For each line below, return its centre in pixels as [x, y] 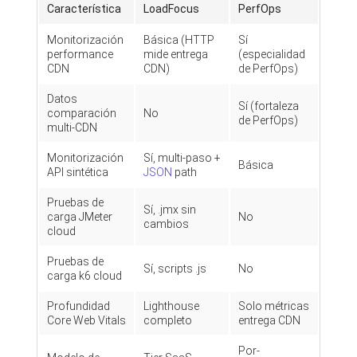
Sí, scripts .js [175, 269]
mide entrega [176, 54]
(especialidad [272, 54]
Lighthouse [171, 306]
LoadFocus [171, 9]
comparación [82, 113]
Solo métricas [274, 306]
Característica [84, 9]
